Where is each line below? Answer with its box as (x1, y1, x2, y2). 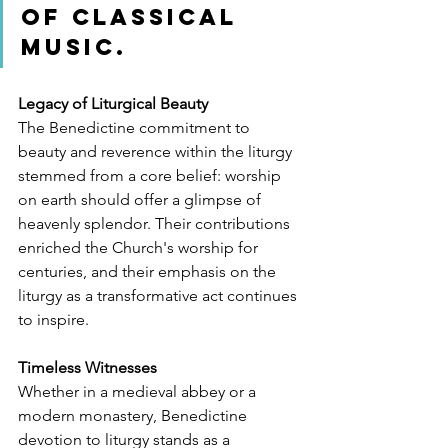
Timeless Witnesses (18, 358, 157, 378)
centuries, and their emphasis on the (18, 262, 280, 282)
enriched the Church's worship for (18, 238, 262, 258)
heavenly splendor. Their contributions (18, 214, 294, 234)
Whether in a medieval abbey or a (18, 382, 260, 402)
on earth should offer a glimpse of (18, 190, 265, 210)
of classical (21, 3, 247, 32)
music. (21, 33, 127, 62)
